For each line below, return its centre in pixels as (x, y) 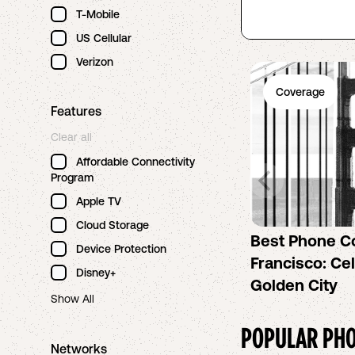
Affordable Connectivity (136, 162)
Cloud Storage (113, 225)
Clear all (71, 137)
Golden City (294, 285)
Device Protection (121, 249)
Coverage (300, 92)
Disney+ (96, 273)
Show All (73, 299)
